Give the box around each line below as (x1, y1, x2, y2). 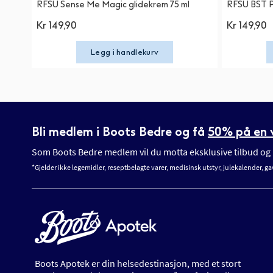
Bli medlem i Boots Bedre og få (32, 124, 208, 139)
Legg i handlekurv (91, 48, 159, 57)
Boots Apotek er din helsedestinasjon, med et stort (35, 257, 241, 269)
